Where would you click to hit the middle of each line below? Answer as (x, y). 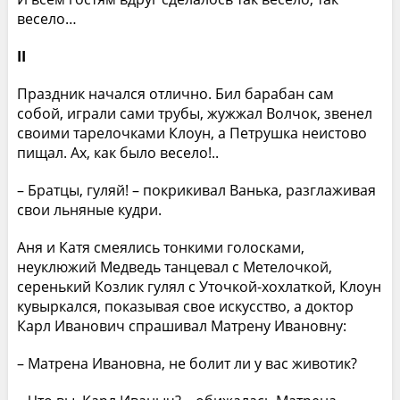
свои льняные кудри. (89, 209)
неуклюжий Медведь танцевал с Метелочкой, (174, 267)
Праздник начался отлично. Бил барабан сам (175, 93)
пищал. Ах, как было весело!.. (117, 152)
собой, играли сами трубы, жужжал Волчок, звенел (194, 113)
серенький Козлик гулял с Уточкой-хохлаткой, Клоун (199, 286)
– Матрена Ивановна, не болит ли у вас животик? (187, 363)
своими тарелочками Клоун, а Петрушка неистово (192, 133)
